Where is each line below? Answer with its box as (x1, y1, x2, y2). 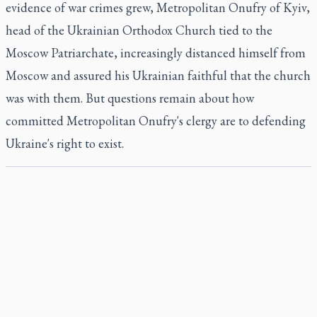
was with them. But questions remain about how (6, 90, 254, 106)
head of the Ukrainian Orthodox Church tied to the (6, 22, 272, 38)
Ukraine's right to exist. (6, 135, 124, 151)
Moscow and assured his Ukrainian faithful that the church (6, 67, 311, 83)
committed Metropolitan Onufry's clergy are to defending (6, 113, 306, 129)
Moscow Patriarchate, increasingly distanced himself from (6, 45, 306, 61)
